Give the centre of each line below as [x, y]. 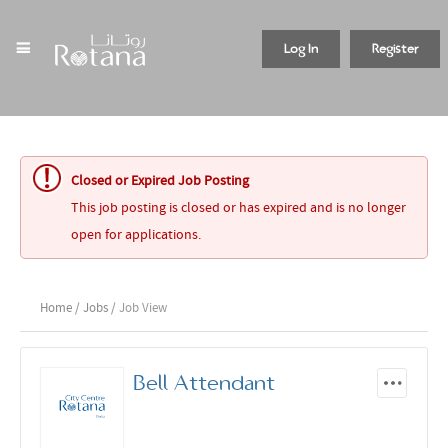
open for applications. [136, 234]
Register [395, 49]
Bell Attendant [204, 383]
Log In [301, 49]
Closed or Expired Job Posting [160, 180]
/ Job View [139, 307]
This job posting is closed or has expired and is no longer [238, 207]
